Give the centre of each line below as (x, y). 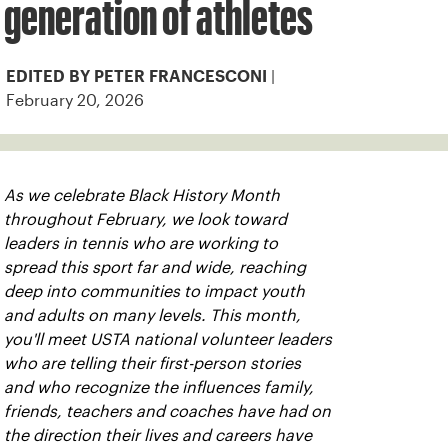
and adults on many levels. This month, (152, 315)
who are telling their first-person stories (152, 363)
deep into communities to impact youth (154, 291)
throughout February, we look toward (145, 219)
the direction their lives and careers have (158, 435)
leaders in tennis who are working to (141, 243)
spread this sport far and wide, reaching (155, 267)
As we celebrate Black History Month (142, 195)
